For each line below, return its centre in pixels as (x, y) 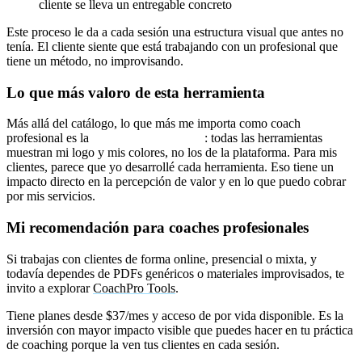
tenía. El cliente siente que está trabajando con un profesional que (172, 46)
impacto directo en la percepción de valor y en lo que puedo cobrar (176, 182)
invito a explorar (50, 288)
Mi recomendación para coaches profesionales (158, 228)
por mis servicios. (51, 196)
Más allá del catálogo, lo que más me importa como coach (154, 124)
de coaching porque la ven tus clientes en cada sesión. (143, 344)
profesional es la (49, 138)
